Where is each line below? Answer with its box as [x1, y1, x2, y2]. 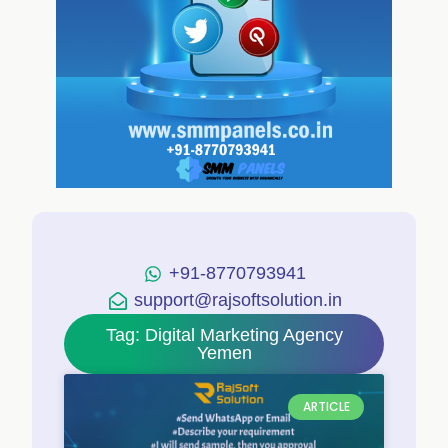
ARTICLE [302, 398, 350, 416]
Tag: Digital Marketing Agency [105, 325, 343, 345]
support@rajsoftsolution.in [133, 290, 342, 310]
